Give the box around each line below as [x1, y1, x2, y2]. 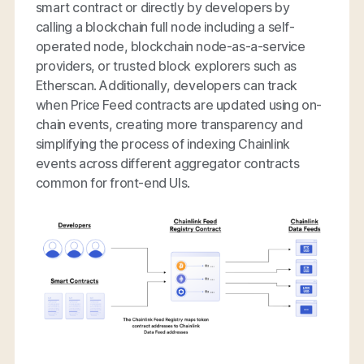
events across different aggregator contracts [35, 154, 300, 171]
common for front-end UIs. [35, 174, 190, 191]
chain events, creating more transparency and [35, 115, 303, 132]
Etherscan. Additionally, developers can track [35, 76, 297, 93]
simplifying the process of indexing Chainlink [35, 135, 290, 152]
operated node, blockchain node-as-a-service [35, 37, 305, 54]
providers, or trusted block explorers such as [35, 57, 297, 74]
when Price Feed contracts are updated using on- [35, 96, 323, 113]
